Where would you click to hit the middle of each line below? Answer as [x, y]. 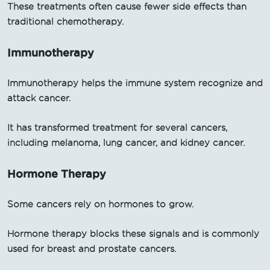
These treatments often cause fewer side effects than [127, 6]
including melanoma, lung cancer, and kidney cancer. [126, 143]
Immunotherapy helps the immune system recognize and [135, 83]
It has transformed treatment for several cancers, [117, 127]
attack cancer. [39, 98]
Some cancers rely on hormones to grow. [100, 204]
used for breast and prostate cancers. [92, 249]
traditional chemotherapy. [65, 21]
